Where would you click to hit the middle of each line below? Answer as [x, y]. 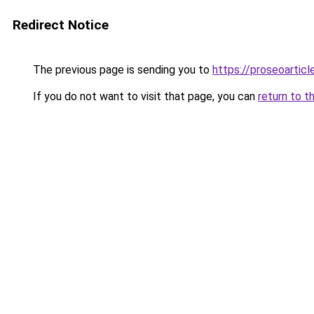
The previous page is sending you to [121, 70]
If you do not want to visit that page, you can [144, 96]
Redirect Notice [61, 25]
